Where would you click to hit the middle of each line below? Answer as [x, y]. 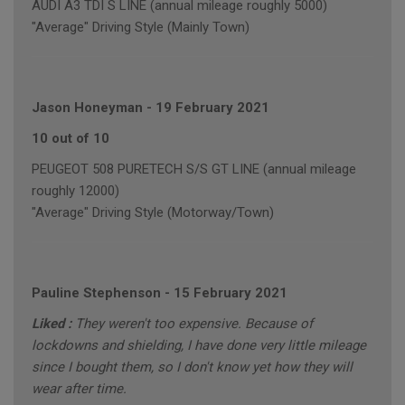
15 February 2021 [231, 293]
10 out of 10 [71, 139]
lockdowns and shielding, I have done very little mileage [199, 346]
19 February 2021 [212, 108]
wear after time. [79, 389]
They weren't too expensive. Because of [194, 324]
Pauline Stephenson [96, 293]
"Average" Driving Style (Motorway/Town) [153, 213]
